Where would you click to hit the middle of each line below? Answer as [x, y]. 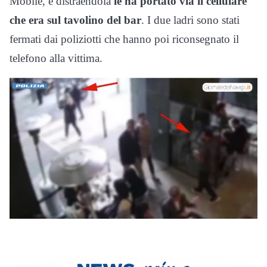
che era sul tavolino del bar [75, 20]
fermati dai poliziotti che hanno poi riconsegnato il [124, 39]
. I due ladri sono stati [190, 20]
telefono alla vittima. [56, 58]
